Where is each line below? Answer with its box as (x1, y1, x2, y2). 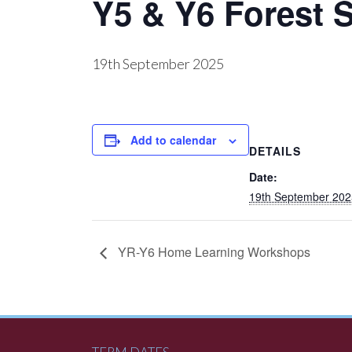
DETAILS (249, 143, 301, 159)
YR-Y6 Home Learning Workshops (115, 243, 310, 262)
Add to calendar (130, 132, 216, 148)
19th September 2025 (92, 55, 224, 72)
